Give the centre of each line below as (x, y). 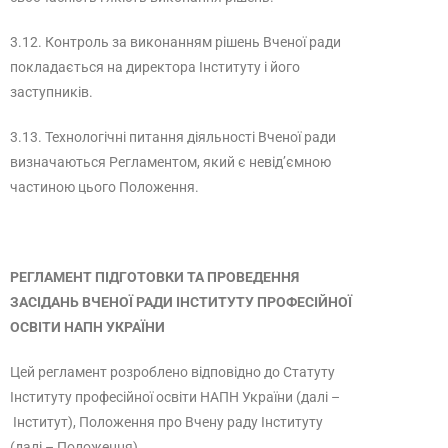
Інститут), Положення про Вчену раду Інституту (166, 422)
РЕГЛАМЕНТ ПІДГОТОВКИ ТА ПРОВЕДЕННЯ (154, 277)
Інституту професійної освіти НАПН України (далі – (175, 397)
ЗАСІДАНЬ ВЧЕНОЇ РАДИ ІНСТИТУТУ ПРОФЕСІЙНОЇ (181, 302)
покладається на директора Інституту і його (155, 67)
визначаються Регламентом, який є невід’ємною (170, 162)
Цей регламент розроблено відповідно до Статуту (172, 372)
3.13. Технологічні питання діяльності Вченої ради (173, 137)
